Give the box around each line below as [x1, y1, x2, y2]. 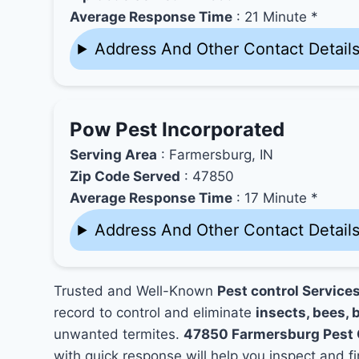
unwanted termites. [54, 326, 184, 342]
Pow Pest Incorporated [70, 118, 285, 141]
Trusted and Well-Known [54, 283, 218, 299]
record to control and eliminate [54, 305, 256, 321]
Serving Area [70, 147, 158, 163]
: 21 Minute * [232, 9, 319, 25]
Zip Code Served [70, 168, 181, 184]
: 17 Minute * [232, 190, 319, 206]
